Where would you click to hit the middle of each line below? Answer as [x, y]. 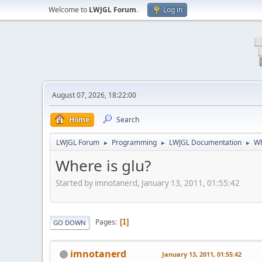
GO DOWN [70, 222]
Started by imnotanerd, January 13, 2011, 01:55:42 [148, 183]
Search [128, 120]
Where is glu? [103, 166]
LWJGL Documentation [205, 142]
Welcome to [69, 10]
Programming [134, 142]
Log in [173, 10]
